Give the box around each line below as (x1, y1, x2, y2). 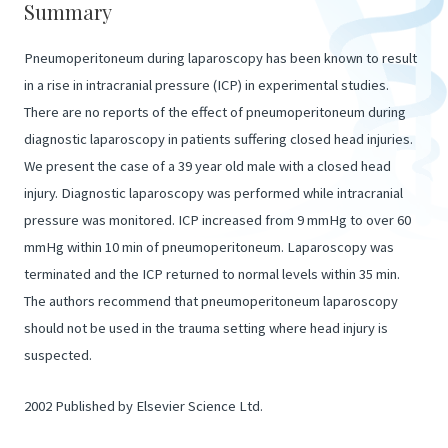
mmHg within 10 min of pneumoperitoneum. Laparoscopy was (24, 238, 394, 257)
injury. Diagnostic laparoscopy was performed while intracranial (24, 184, 403, 203)
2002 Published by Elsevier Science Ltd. (24, 396, 263, 415)
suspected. (24, 346, 92, 365)
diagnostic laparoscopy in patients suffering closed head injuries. (24, 130, 413, 149)
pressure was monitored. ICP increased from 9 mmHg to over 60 (24, 211, 411, 230)
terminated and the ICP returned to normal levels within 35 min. (24, 265, 400, 284)
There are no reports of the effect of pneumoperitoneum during (24, 103, 406, 122)
